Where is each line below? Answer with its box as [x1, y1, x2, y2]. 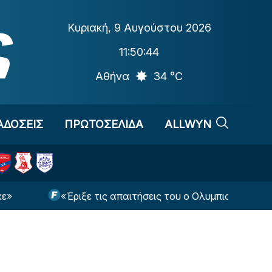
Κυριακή [67, 21, 108, 34]
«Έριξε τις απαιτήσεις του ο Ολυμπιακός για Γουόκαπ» [12, 190, 264, 202]
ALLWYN [165, 118, 211, 131]
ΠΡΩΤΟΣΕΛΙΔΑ [64, 118, 143, 131]
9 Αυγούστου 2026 [114, 21, 211, 34]
